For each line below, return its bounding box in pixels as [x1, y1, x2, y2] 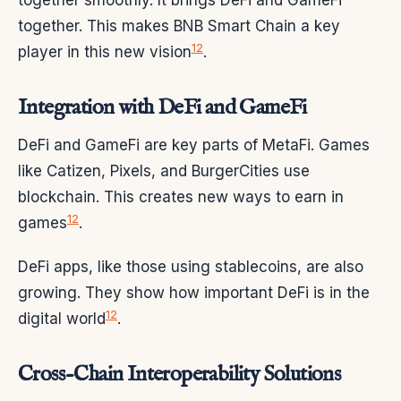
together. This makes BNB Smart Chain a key [18, 17, 340, 36]
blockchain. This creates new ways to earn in [18, 188, 344, 207]
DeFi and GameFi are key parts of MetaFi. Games [18, 136, 370, 155]
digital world [18, 310, 106, 328]
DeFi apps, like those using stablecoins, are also [18, 258, 363, 277]
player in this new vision [18, 43, 192, 62]
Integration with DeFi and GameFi [18, 94, 307, 123]
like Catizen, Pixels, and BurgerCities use [18, 162, 310, 181]
